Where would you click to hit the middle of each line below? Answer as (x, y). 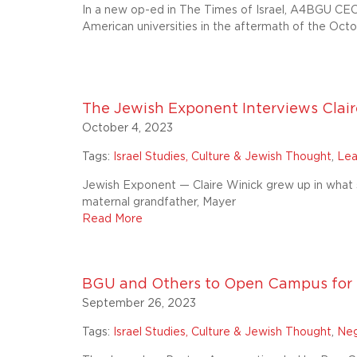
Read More (113, 219)
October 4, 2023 (128, 128)
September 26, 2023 (139, 304)
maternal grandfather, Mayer (159, 202)
